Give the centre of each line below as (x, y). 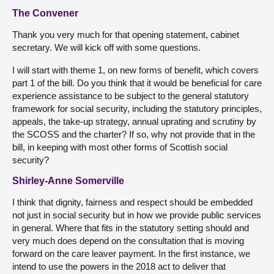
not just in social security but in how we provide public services (137, 215)
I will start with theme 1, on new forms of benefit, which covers (135, 70)
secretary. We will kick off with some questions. (106, 47)
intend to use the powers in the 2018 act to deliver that (119, 266)
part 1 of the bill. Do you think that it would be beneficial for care (137, 83)
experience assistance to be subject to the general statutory (131, 96)
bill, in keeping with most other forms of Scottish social (120, 147)
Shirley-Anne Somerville (68, 181)
